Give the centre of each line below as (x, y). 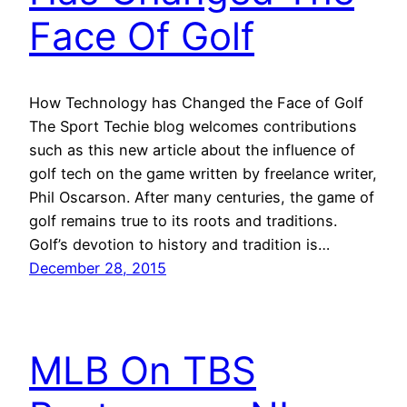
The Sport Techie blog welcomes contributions (193, 127)
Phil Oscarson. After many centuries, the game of (202, 198)
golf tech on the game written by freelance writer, (203, 174)
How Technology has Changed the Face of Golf (196, 103)
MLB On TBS (143, 370)
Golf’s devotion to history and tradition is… (179, 245)
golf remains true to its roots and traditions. (183, 221)
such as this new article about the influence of (192, 150)
